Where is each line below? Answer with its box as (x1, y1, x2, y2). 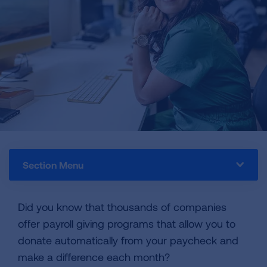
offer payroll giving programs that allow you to (18, 217, 235, 230)
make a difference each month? (18, 250, 176, 263)
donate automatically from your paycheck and (18, 234, 238, 247)
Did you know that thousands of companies (18, 200, 226, 213)
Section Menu (23, 159, 83, 170)
